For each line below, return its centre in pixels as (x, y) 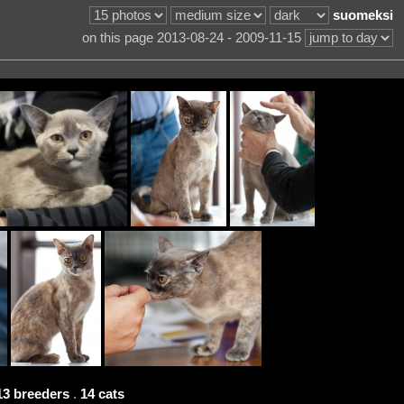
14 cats (102, 394)
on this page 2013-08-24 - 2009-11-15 (193, 38)
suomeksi (363, 16)
